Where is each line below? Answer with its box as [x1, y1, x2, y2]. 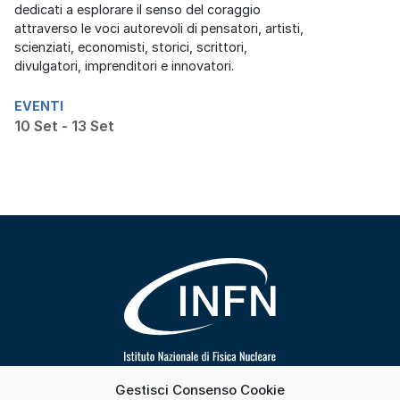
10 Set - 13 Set [14, 117, 114, 136]
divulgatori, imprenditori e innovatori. [14, 58, 234, 74]
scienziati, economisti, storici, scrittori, [14, 39, 247, 55]
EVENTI [14, 98, 63, 114]
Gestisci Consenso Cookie [114, 381, 285, 398]
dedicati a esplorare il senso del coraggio [14, 2, 261, 18]
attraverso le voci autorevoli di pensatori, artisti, [14, 21, 304, 37]
